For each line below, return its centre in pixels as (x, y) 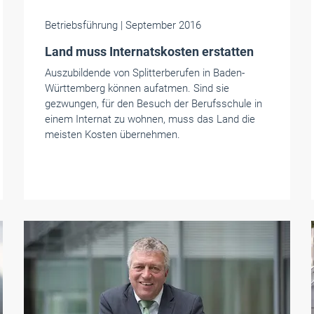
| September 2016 (161, 25)
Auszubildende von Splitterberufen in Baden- (144, 73)
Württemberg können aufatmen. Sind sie (137, 88)
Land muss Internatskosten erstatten (149, 52)
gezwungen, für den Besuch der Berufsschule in (153, 104)
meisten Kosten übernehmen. (112, 135)
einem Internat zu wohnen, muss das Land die (150, 119)
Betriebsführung (82, 25)
